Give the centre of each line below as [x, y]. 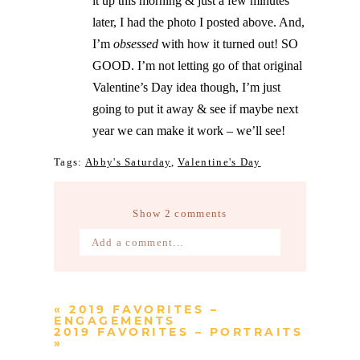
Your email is [116, 274]
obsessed [136, 44]
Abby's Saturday [128, 162]
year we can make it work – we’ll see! [189, 131]
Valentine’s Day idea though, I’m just [187, 88]
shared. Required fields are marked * [178, 289]
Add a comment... [137, 243]
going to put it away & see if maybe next [196, 109]
